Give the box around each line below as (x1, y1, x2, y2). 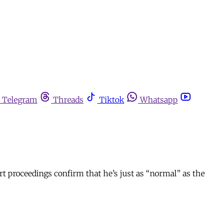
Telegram (2, 95, 37, 105)
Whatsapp (140, 95, 178, 105)
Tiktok (99, 95, 124, 105)
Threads (53, 95, 83, 105)
